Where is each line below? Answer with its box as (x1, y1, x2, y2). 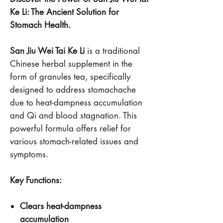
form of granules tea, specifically (10, 71, 130, 82)
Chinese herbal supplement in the (10, 58, 132, 69)
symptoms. (10, 148, 48, 160)
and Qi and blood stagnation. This (10, 110, 137, 121)
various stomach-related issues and (10, 135, 138, 147)
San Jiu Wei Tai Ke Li (10, 45, 85, 56)
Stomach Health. (10, 19, 71, 30)
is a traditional (85, 45, 140, 56)
